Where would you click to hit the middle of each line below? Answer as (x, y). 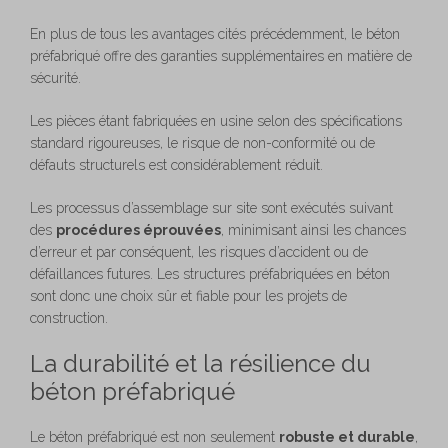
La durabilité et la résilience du (200, 363)
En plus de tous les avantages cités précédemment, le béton (215, 33)
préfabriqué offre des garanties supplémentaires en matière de (221, 55)
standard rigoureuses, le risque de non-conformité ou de (202, 142)
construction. (69, 317)
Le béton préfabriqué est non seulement (154, 436)
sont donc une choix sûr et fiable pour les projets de (188, 295)
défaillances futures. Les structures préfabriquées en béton (210, 273)
